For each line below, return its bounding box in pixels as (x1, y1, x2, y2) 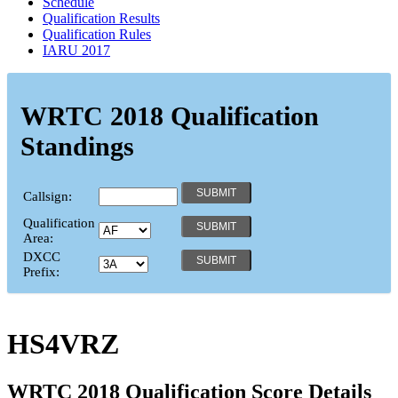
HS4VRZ (7, 328, 119, 361)
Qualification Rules (43, 26, 151, 42)
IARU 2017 (43, 42, 110, 58)
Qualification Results (43, 10, 160, 26)
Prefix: (23, 264, 60, 279)
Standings (20, 131, 134, 161)
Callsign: (23, 188, 72, 203)
